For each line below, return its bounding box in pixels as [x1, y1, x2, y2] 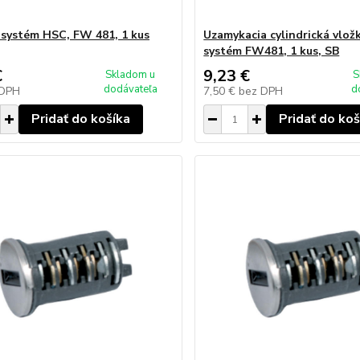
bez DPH [239, 84, 284, 99]
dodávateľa [103, 82, 157, 96]
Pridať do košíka [31, 110, 130, 128]
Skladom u [105, 67, 156, 82]
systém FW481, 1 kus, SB [203, 43, 340, 59]
